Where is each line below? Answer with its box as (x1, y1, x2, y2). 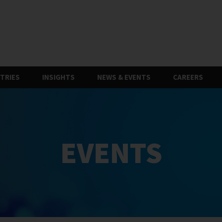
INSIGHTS (42, 72, 75, 82)
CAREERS (173, 72, 203, 82)
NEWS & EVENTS (97, 72, 151, 82)
